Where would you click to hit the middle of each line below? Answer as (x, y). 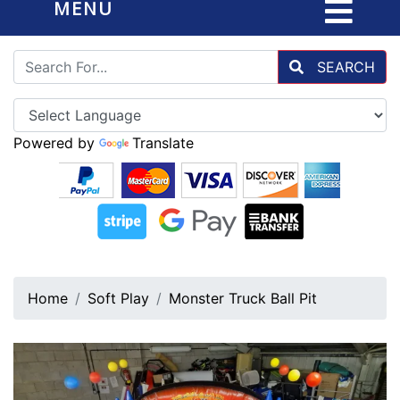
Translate (163, 143)
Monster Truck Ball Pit (243, 298)
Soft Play (118, 298)
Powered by (56, 143)
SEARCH (344, 67)
